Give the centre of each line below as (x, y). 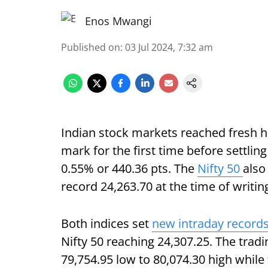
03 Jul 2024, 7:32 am (169, 47)
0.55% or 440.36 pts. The (129, 168)
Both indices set (106, 223)
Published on (91, 47)
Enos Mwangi (118, 21)
